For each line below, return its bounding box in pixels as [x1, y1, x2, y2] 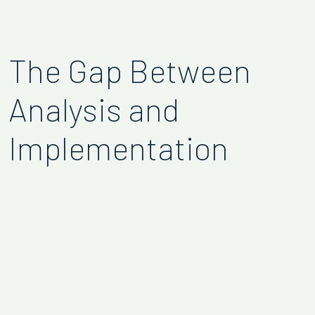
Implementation [8, 128, 229, 167]
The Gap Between [8, 51, 251, 90]
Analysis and [8, 89, 179, 129]
